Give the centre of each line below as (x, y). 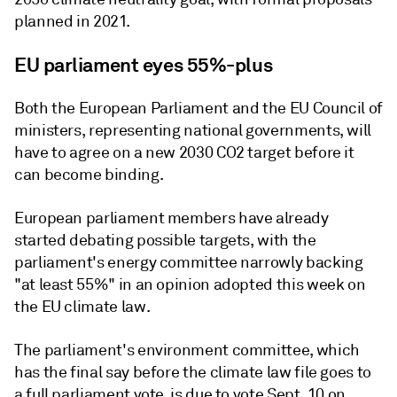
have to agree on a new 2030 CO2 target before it (184, 152)
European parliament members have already (171, 218)
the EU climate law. (82, 307)
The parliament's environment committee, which (187, 350)
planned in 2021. (72, 21)
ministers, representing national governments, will (193, 130)
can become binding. (89, 175)
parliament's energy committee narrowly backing (189, 262)
